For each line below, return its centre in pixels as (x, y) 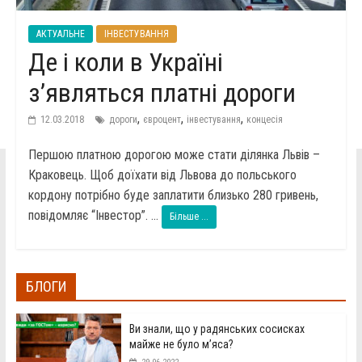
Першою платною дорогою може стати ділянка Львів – (174, 155)
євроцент (162, 120)
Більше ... (189, 217)
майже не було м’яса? (181, 345)
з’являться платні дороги (162, 93)
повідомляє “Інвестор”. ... (95, 216)
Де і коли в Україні (125, 63)
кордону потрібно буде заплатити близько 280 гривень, (173, 196)
